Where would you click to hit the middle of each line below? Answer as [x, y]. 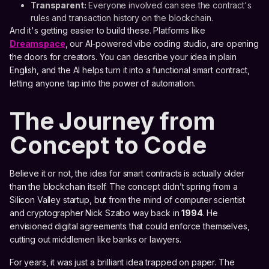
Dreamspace [38, 44]
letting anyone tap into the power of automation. [103, 83]
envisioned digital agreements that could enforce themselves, [130, 226]
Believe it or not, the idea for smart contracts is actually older [127, 174]
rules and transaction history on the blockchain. [122, 18]
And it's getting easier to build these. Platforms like [107, 31]
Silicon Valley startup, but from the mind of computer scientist [128, 200]
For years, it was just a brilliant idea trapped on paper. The [122, 262]
